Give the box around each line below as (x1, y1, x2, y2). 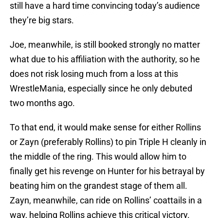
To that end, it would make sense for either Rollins (10, 122, 201, 133)
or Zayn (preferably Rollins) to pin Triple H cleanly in (10, 137, 206, 147)
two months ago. (10, 98, 75, 109)
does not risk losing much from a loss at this (10, 69, 178, 79)
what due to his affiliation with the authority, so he (10, 54, 200, 65)
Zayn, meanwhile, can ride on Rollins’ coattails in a (10, 195, 202, 206)
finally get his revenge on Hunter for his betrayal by (10, 166, 205, 177)
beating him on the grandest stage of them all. (10, 181, 187, 191)
